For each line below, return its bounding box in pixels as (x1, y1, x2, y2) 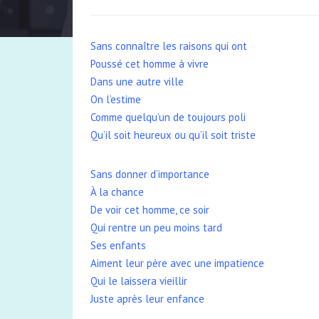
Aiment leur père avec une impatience (90, 256, 264, 270)
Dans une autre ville (90, 75, 184, 88)
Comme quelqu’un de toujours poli (90, 110, 246, 124)
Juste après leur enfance (90, 292, 204, 305)
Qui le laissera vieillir (90, 274, 187, 288)
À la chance (90, 185, 144, 199)
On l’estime (90, 93, 141, 106)
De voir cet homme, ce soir (90, 203, 209, 216)
